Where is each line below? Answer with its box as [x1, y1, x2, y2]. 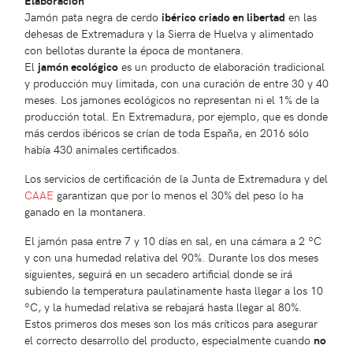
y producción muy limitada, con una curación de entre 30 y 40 [24, 75, 329, 91]
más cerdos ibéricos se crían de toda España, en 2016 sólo [24, 124, 309, 141]
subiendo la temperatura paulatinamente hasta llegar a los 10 [24, 282, 323, 299]
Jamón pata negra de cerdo [24, 9, 162, 25]
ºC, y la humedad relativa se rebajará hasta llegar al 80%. [24, 299, 302, 315]
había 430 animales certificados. [24, 141, 180, 158]
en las [285, 9, 317, 25]
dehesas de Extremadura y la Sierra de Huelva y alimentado [24, 25, 314, 42]
